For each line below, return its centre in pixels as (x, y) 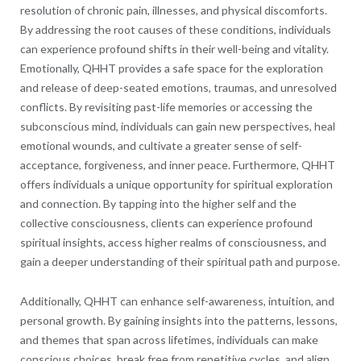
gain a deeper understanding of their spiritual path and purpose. (180, 261)
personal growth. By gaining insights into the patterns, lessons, (178, 320)
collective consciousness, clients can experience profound (166, 222)
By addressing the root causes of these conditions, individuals (175, 29)
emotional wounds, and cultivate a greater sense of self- (161, 145)
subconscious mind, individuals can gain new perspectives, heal (177, 126)
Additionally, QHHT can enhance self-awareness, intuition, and (177, 301)
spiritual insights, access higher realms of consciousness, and (173, 242)
